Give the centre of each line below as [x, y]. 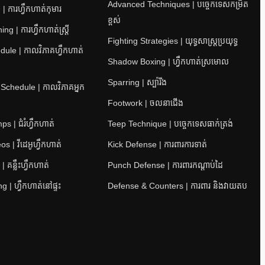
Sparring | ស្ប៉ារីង [137, 82]
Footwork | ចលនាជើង [145, 103]
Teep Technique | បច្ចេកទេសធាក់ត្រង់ [170, 123]
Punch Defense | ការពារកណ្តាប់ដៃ [165, 165]
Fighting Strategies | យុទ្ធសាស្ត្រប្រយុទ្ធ [172, 41]
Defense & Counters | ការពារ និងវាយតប [177, 185]
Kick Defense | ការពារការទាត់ [157, 144]
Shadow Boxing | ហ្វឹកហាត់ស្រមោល [168, 61]
